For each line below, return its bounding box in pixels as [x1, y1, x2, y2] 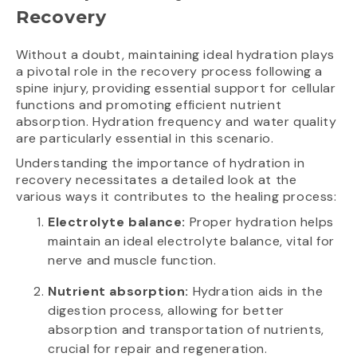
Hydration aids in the [189, 283, 324, 300]
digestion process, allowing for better [48, 302, 284, 320]
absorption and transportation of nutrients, [48, 321, 324, 339]
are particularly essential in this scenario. [16, 130, 274, 147]
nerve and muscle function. [48, 252, 217, 269]
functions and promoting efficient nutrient [16, 96, 282, 114]
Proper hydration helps [186, 214, 334, 231]
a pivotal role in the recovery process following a [16, 63, 324, 80]
